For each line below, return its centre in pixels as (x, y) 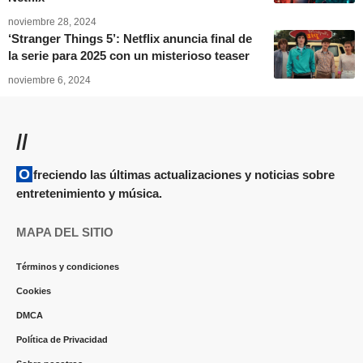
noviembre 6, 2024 (49, 80)
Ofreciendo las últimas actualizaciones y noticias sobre (24, 174)
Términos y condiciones (68, 266)
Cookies (34, 290)
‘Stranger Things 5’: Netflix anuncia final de (130, 38)
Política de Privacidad (62, 339)
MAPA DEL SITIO (65, 232)
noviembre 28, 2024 (52, 21)
